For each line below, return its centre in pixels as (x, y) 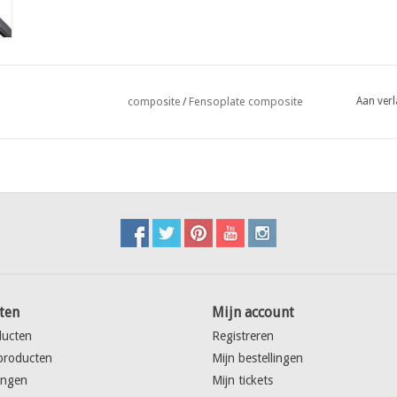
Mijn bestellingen (257, 358)
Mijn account (253, 312)
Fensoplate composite (246, 101)
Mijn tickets (242, 380)
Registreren (243, 336)
